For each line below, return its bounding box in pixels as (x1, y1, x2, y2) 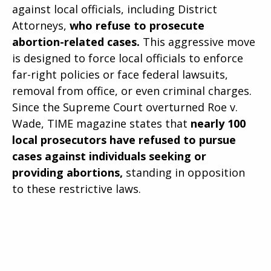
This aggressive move (140, 34, 255, 49)
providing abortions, (12, 165, 123, 180)
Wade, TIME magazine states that (12, 116, 191, 131)
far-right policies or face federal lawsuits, (12, 67, 228, 82)
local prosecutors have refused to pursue (12, 132, 236, 147)
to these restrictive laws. (12, 181, 141, 196)
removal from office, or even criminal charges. (12, 83, 252, 98)
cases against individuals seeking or (12, 148, 206, 163)
